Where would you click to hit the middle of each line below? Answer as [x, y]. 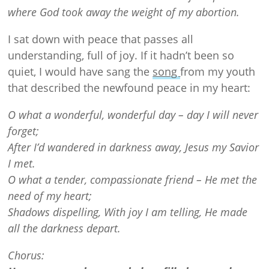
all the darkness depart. [65, 228]
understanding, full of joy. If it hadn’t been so [121, 56]
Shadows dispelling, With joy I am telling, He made [128, 212]
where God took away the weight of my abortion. [124, 12]
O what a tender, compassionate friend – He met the [133, 180]
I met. [22, 164]
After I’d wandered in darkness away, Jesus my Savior [134, 147]
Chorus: [26, 255]
